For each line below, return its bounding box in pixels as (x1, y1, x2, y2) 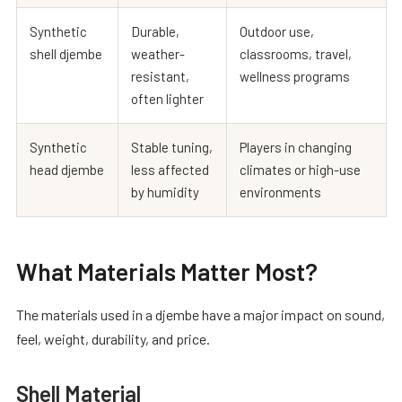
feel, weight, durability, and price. (16, 329, 210, 347)
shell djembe (30, 45, 102, 62)
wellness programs (240, 67, 350, 84)
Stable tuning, (131, 138, 213, 155)
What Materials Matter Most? (16, 256, 318, 285)
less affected (131, 161, 209, 178)
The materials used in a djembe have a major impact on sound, (16, 305, 385, 323)
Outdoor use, (240, 22, 314, 39)
